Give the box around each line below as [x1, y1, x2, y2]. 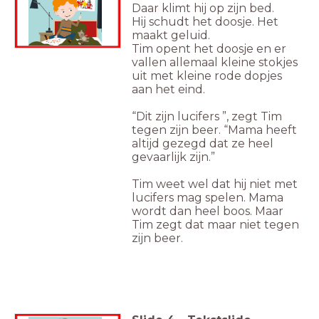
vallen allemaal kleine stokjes [132, 56, 298, 70]
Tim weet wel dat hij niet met [132, 177, 298, 192]
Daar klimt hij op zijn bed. [132, 1, 274, 16]
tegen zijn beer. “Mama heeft [132, 123, 297, 137]
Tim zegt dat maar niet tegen [132, 218, 299, 232]
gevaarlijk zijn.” [132, 150, 215, 164]
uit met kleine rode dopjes [132, 69, 282, 83]
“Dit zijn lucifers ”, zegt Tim [132, 110, 282, 124]
